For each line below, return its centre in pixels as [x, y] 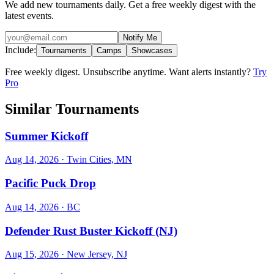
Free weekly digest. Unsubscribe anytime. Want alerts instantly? [129, 72]
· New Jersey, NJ [93, 254]
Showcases [152, 50]
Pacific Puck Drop [50, 183]
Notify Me [140, 37]
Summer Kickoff [46, 136]
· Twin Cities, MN [95, 160]
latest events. [29, 15]
